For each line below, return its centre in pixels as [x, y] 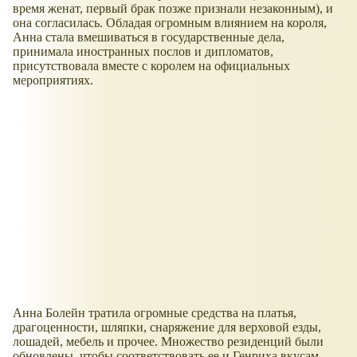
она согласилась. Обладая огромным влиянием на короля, [170, 23]
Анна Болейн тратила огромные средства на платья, [155, 313]
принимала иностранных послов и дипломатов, [143, 52]
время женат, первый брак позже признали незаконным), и [173, 9]
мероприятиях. [53, 80]
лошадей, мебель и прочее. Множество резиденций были [168, 342]
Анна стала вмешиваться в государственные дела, [149, 37]
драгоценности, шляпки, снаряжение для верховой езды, [167, 328]
